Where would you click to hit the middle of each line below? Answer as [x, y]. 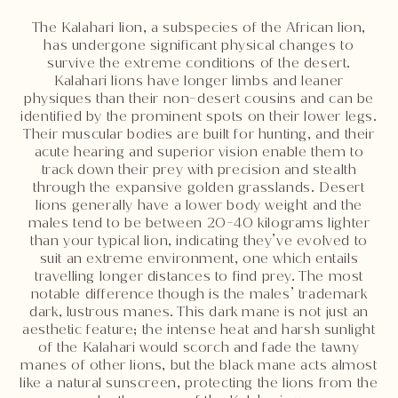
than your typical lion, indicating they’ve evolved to [199, 240]
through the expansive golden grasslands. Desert [199, 187]
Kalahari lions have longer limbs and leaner [199, 80]
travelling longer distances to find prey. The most [199, 275]
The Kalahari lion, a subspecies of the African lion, [199, 27]
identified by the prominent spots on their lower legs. [199, 115]
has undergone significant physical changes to [199, 44]
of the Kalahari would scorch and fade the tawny [199, 346]
